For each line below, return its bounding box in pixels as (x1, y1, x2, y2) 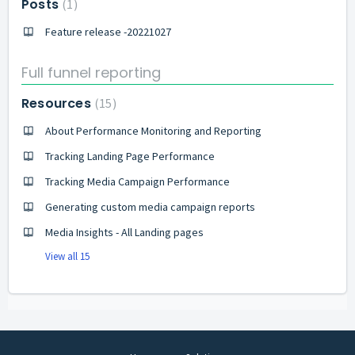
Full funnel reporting (21, 62, 161, 82)
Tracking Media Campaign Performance (45, 174, 230, 189)
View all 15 (45, 249, 90, 263)
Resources (21, 94, 94, 113)
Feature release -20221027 (45, 25, 171, 39)
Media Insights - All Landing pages (45, 224, 204, 239)
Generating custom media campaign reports (45, 199, 255, 214)
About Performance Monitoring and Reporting (45, 123, 261, 138)
